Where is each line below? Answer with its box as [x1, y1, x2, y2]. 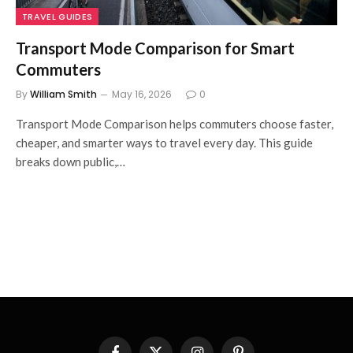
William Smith [30, 87, 97, 101]
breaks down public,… [16, 154, 125, 169]
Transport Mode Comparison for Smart [16, 38, 295, 58]
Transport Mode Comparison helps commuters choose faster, [16, 116, 333, 131]
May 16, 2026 [112, 87, 172, 101]
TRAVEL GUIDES [22, 9, 93, 23]
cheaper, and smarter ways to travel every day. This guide [16, 135, 313, 150]
